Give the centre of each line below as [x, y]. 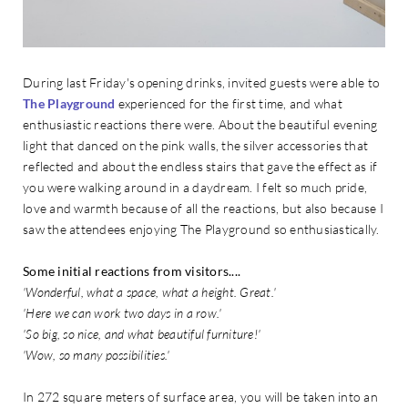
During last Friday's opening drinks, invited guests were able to [201, 82]
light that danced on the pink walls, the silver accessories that [195, 145]
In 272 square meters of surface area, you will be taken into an [200, 396]
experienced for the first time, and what [229, 103]
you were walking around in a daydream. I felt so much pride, [195, 187]
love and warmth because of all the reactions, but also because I [203, 208]
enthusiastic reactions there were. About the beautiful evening [200, 124]
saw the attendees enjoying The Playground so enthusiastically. [201, 229]
